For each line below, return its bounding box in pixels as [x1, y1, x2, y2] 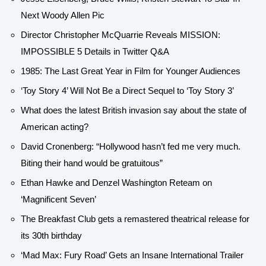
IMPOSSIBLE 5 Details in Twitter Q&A [21, 46, 169, 57]
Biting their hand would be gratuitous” [21, 158, 163, 169]
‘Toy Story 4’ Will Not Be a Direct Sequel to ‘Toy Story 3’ [21, 85, 234, 96]
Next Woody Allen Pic [21, 10, 104, 21]
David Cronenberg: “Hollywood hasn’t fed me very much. [21, 141, 240, 152]
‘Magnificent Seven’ [21, 194, 96, 205]
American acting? [21, 122, 88, 132]
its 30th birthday [21, 230, 82, 241]
